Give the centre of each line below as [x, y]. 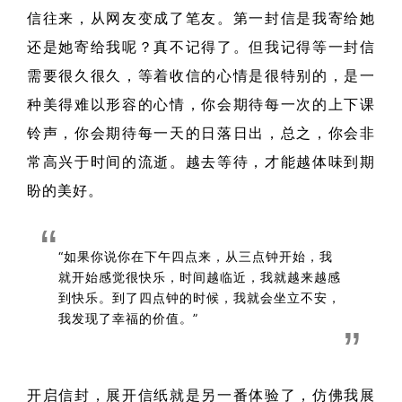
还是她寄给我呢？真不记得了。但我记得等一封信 [201, 47]
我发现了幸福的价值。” [128, 318]
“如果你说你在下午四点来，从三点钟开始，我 [196, 256]
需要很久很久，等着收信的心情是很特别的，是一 [201, 75]
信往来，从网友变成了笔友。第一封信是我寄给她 [201, 18]
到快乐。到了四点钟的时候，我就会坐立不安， [200, 297]
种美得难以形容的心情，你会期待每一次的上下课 [201, 104]
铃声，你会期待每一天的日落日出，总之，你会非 [201, 133]
